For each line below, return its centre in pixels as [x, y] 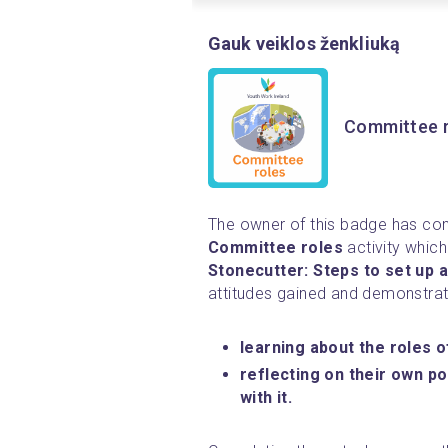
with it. [266, 397]
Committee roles [278, 247]
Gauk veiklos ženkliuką [304, 43]
